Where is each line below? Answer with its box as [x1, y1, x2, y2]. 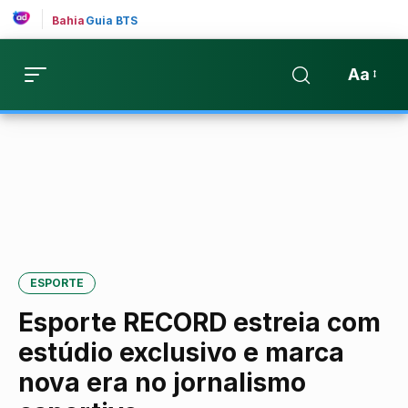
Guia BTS [85, 14, 138, 27]
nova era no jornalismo [18, 367, 306, 398]
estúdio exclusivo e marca [18, 337, 344, 368]
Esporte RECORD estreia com [18, 307, 381, 338]
